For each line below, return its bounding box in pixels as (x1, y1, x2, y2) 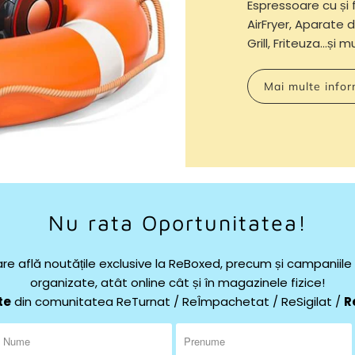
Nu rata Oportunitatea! (48, 210, 307, 236)
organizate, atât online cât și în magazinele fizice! (30, 274, 325, 292)
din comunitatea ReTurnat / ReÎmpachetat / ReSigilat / (10, 293, 344, 311)
